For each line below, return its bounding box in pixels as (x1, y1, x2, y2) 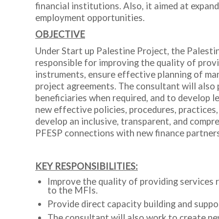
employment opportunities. (35, 12, 145, 23)
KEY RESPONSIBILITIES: (35, 161, 138, 172)
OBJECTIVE (35, 29, 85, 40)
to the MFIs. (47, 185, 98, 196)
